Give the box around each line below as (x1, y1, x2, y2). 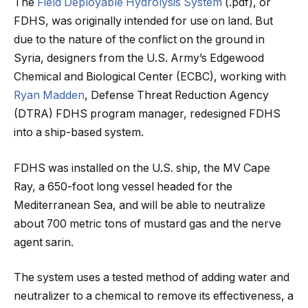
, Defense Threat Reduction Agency (85, 89, 269, 102)
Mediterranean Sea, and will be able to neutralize (14, 198, 265, 212)
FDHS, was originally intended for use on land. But (14, 14, 273, 28)
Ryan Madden (14, 89, 85, 102)
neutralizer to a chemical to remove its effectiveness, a (14, 289, 294, 303)
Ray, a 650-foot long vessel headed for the (14, 179, 232, 193)
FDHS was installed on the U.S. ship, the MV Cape (14, 161, 270, 175)
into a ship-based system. (14, 126, 144, 140)
